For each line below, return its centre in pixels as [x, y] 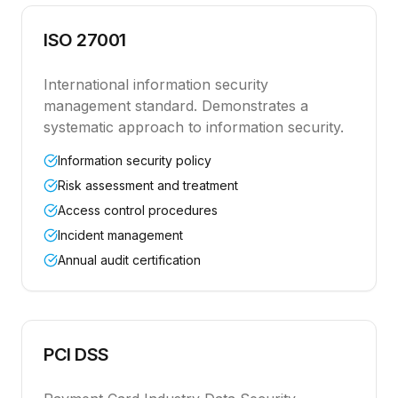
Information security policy [135, 160]
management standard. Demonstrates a [176, 106]
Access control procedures [138, 210]
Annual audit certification [129, 260]
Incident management [120, 235]
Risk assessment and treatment [148, 185]
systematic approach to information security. [194, 127]
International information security [156, 84]
